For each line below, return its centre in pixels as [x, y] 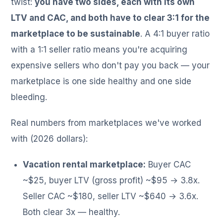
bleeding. [29, 97]
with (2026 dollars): [50, 139]
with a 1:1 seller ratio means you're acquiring [99, 50]
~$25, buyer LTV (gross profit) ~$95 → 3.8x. [111, 181]
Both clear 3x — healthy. [72, 212]
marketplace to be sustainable [76, 34]
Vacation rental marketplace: [84, 165]
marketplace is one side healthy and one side [101, 82]
